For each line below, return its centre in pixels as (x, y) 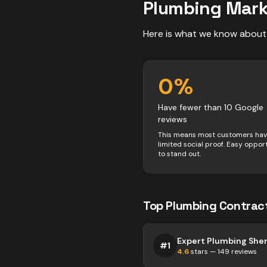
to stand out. (179, 154)
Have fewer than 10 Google (211, 107)
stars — (203, 252)
